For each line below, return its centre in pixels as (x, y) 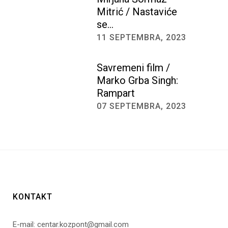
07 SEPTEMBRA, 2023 (141, 106)
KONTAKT (33, 197)
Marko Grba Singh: (137, 80)
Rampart (116, 93)
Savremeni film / (133, 68)
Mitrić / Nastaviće (137, 12)
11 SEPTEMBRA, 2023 (141, 37)
